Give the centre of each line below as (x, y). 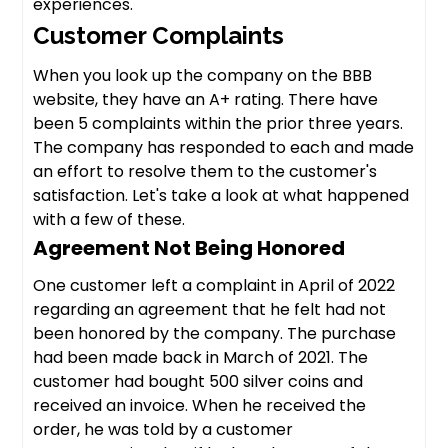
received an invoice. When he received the (200, 406)
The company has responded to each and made (224, 148)
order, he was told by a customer (163, 430)
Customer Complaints (159, 36)
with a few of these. (109, 220)
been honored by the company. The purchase (215, 334)
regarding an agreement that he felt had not (210, 310)
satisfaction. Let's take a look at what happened (221, 196)
